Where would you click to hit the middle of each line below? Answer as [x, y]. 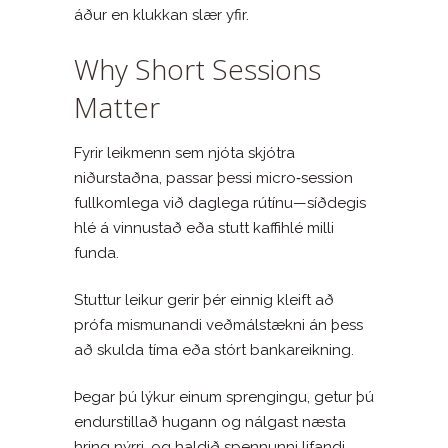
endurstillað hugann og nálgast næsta [210, 421]
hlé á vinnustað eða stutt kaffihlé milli [204, 227]
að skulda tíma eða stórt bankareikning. [214, 349]
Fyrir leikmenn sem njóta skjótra [184, 152]
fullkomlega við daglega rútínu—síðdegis [220, 202]
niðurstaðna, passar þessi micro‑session [213, 177]
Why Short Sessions [197, 68]
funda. [96, 252]
